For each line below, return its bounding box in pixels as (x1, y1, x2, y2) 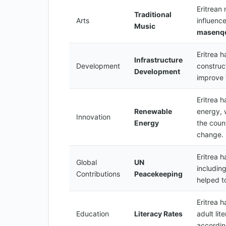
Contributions (76, 169, 120, 178)
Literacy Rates (134, 209, 183, 218)
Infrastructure (134, 55, 183, 64)
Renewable (134, 107, 172, 116)
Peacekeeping (134, 169, 183, 178)
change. (197, 130, 223, 139)
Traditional (134, 10, 172, 19)
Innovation (76, 112, 110, 121)
